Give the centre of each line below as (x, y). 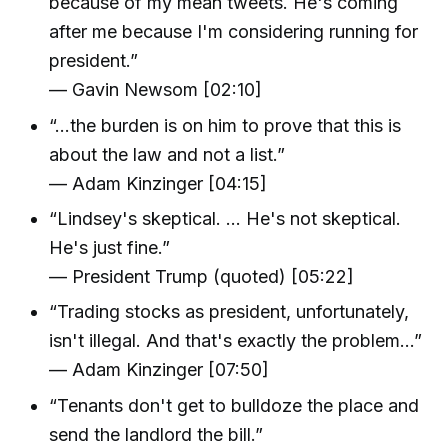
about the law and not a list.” (167, 154)
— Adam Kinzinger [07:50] (159, 370)
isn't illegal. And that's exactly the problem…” (236, 341)
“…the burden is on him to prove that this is (225, 125)
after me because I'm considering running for (234, 32)
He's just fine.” (110, 247)
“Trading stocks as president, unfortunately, (229, 312)
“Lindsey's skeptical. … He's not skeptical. (225, 218)
